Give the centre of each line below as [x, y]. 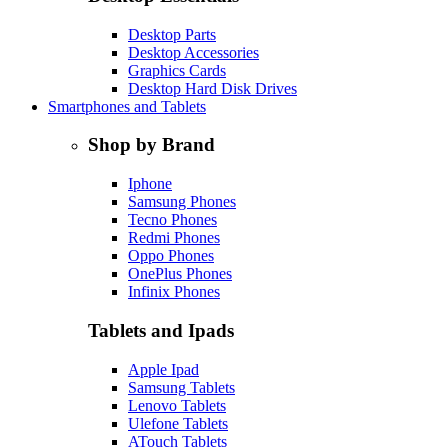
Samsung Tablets [181, 387]
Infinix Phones [174, 292]
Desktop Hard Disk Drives [212, 88]
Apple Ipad [163, 369]
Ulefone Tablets [178, 423]
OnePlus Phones [180, 274]
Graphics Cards [177, 70]
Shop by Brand [151, 145]
